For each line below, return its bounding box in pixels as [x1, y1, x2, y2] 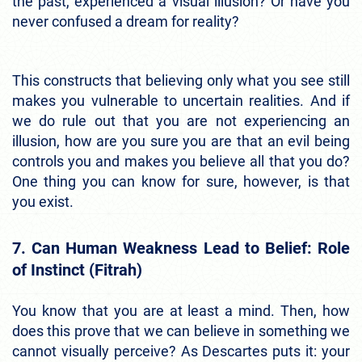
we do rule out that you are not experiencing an [12, 112, 350, 130]
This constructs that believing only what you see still [12, 72, 350, 90]
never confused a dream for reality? [12, 13, 239, 31]
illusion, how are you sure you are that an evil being [12, 133, 350, 150]
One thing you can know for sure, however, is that [12, 173, 350, 191]
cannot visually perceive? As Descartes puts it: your [12, 343, 350, 360]
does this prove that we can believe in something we [12, 322, 350, 340]
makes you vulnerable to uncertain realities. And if [12, 92, 350, 110]
